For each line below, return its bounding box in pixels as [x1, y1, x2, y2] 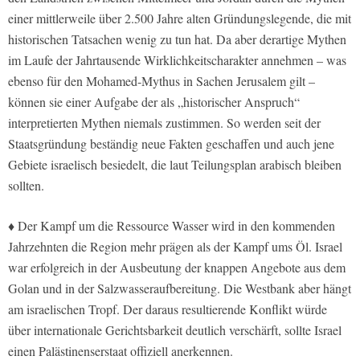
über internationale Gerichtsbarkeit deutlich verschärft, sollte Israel [8, 321, 342, 339]
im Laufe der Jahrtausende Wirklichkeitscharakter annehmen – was [8, 51, 346, 69]
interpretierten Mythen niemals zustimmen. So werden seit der [8, 114, 321, 132]
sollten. [8, 177, 44, 194]
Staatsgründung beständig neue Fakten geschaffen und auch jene [8, 135, 334, 153]
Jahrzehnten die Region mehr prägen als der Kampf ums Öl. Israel [8, 238, 342, 256]
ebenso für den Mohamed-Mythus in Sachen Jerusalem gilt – [8, 72, 315, 90]
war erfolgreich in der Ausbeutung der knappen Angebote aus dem [8, 259, 346, 276]
